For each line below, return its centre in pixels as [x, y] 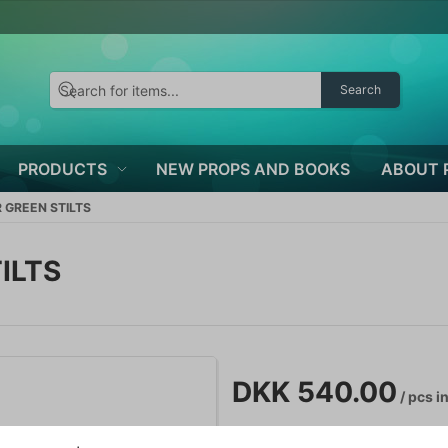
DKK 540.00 [314, 392]
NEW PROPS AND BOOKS [252, 168]
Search [360, 89]
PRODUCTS [62, 168]
